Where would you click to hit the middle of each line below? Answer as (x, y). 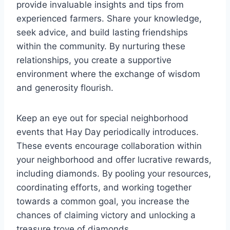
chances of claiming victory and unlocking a (106, 215)
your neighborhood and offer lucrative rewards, (114, 159)
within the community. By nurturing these (101, 46)
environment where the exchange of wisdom (108, 74)
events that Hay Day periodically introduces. (108, 132)
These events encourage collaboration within (109, 146)
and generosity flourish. (65, 88)
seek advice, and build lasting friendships (102, 32)
